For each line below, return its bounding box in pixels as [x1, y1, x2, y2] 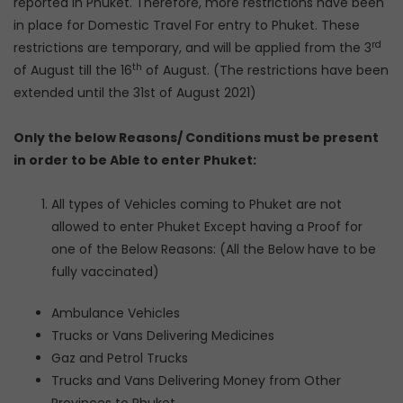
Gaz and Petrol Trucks [51, 349, 188, 367]
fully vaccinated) [51, 263, 159, 281]
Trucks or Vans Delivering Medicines [51, 327, 274, 345]
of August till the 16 [13, 61, 132, 79]
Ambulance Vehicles [51, 304, 180, 322]
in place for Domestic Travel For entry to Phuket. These [13, 16, 360, 34]
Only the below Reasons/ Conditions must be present [13, 128, 379, 147]
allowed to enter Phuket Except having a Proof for [51, 218, 363, 236]
